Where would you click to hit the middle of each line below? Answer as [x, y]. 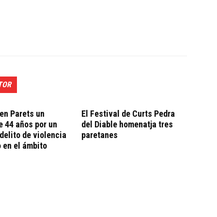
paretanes [100, 135]
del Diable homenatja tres [127, 124]
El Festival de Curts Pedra [128, 113]
